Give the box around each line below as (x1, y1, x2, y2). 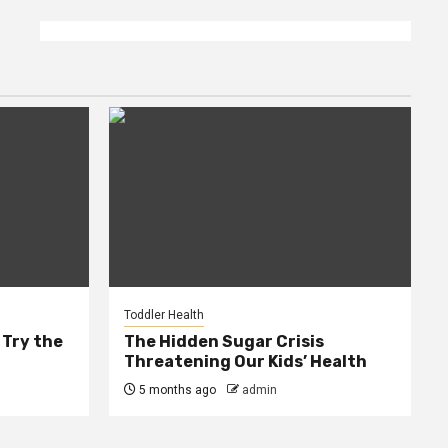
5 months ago (135, 382, 216, 397)
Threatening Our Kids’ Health (123, 351, 367, 371)
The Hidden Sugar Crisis (123, 331, 324, 351)
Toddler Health (123, 307, 204, 322)
